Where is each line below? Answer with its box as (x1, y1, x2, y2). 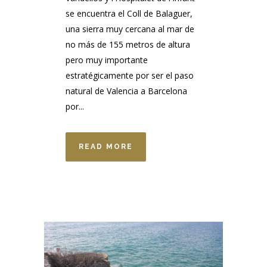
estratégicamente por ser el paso (66, 70, 194, 82)
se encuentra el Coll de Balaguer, (66, 8, 193, 20)
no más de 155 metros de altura (66, 39, 190, 51)
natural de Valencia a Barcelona (66, 85, 187, 97)
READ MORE (79, 142, 133, 151)
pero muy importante (66, 54, 148, 66)
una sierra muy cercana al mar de (66, 23, 194, 35)
